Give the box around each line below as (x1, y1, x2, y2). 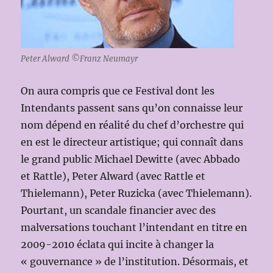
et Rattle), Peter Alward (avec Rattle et (21, 170, 206, 183)
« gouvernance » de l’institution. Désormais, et (21, 255, 249, 268)
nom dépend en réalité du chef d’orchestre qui (21, 119, 244, 132)
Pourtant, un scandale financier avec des (21, 204, 216, 217)
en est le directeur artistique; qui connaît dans (21, 136, 244, 149)
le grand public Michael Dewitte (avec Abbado (21, 153, 241, 166)
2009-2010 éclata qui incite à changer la (21, 238, 214, 251)
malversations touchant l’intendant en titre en (21, 221, 248, 234)
